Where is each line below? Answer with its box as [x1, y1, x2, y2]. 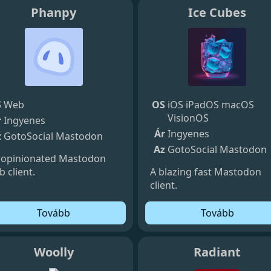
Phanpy [31, 4, 77, 21]
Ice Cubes [188, 4, 247, 21]
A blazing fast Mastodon [150, 165, 261, 178]
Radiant [194, 243, 241, 260]
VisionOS [168, 111, 209, 125]
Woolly [33, 243, 74, 260]
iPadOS [186, 97, 219, 111]
